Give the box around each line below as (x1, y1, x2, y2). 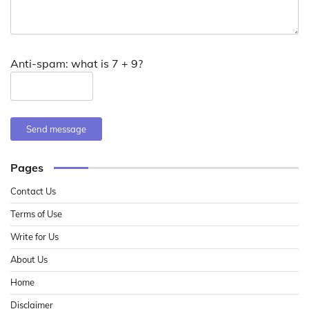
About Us (10, 253, 48, 265)
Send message (26, 123, 86, 134)
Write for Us (10, 230, 59, 242)
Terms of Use (10, 208, 62, 219)
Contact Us (10, 185, 56, 197)
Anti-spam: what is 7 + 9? (10, 56, 143, 70)
